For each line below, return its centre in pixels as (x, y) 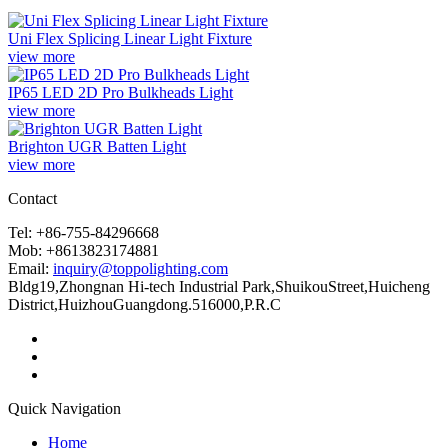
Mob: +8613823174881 (83, 250)
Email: (30, 268)
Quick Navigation (64, 408)
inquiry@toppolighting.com (140, 268)
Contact (32, 198)
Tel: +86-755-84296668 (83, 232)
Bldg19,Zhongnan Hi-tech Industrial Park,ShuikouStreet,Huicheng (219, 286)
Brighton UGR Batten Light (97, 146)
